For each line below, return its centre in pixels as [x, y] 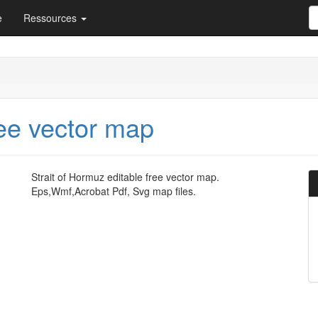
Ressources [51, 18]
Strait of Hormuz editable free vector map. [125, 177]
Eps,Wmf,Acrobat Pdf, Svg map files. [114, 191]
